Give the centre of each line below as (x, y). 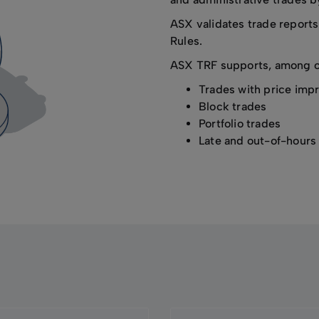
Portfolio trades (240, 124)
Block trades (233, 106)
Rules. (187, 41)
